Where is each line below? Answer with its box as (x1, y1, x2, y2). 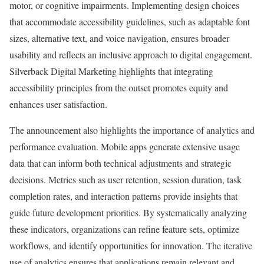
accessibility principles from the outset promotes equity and (9, 81, 228, 94)
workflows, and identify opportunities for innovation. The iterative (9, 239, 252, 252)
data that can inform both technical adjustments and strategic (9, 157, 232, 170)
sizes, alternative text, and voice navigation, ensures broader (9, 32, 229, 45)
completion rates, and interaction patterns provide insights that (9, 190, 237, 203)
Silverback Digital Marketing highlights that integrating (9, 65, 213, 78)
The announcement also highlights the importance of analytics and (9, 124, 255, 137)
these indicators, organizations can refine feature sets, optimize (9, 223, 239, 236)
